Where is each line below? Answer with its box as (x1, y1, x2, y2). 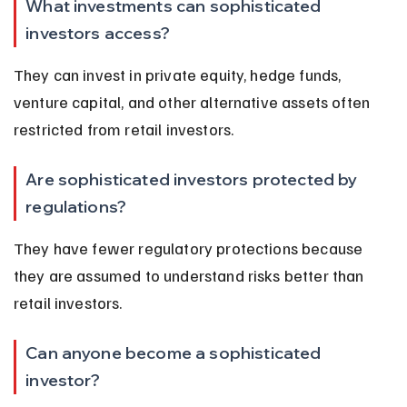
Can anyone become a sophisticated (25, 342, 325, 363)
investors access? (25, 22, 170, 44)
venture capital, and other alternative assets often (13, 91, 374, 112)
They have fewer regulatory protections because (13, 237, 367, 258)
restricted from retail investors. (13, 118, 234, 139)
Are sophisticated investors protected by (25, 168, 362, 190)
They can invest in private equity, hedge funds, (13, 64, 345, 84)
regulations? (25, 195, 127, 217)
